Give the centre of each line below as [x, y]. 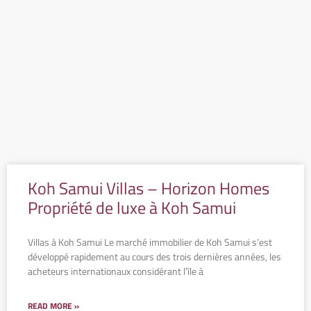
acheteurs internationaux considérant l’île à [116, 271]
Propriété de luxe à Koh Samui [132, 207]
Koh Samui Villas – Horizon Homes [149, 188]
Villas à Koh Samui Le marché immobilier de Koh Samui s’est [150, 242]
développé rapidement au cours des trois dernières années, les [154, 256]
